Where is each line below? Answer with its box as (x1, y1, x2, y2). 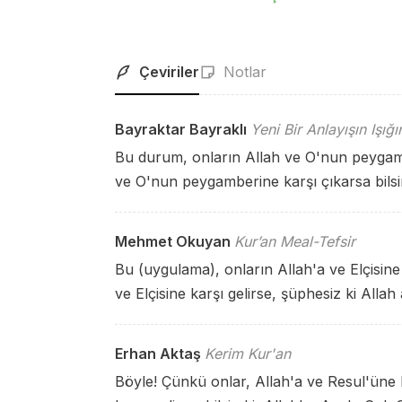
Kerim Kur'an (205, 345, 291, 363)
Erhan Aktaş (115, 345, 201, 363)
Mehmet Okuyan (115, 232, 231, 250)
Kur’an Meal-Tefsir (234, 232, 355, 250)
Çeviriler (139, 63, 199, 81)
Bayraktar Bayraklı (115, 120, 247, 138)
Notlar (223, 63, 267, 81)
